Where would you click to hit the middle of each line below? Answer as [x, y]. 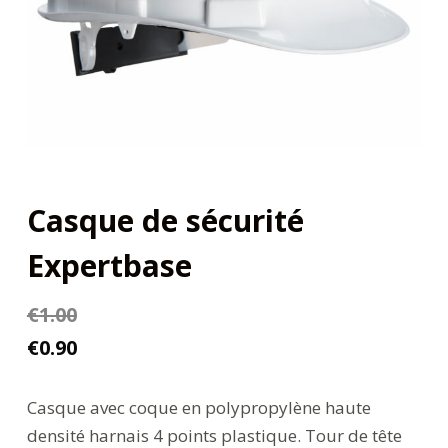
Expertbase [109, 265]
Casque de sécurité [165, 220]
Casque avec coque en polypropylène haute [198, 407]
